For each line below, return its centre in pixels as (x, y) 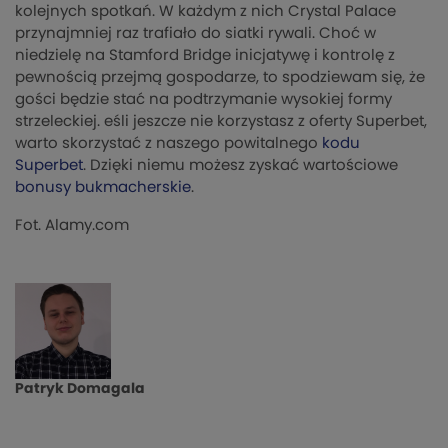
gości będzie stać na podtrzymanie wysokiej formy (203, 100)
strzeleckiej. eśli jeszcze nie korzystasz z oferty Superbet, (221, 122)
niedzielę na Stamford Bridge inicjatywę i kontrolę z (205, 56)
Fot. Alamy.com (72, 226)
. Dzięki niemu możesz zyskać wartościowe (240, 166)
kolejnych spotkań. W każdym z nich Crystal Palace (205, 12)
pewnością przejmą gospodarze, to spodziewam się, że (220, 78)
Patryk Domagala (80, 389)
